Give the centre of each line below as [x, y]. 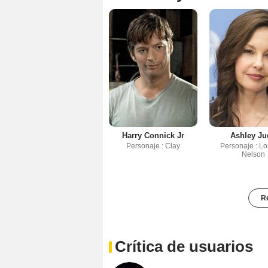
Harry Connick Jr [153, 136]
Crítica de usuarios [184, 247]
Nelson [253, 155]
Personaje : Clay [153, 146]
